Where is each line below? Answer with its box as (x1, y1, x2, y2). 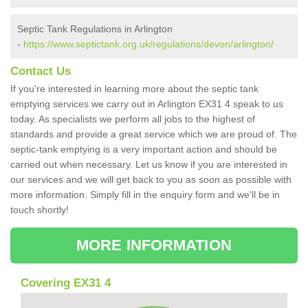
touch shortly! (10, 204, 69, 216)
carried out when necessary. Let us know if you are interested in (10, 159, 287, 170)
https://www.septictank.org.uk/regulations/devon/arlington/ (23, 38, 274, 50)
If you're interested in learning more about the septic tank (10, 83, 258, 95)
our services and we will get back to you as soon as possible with (10, 174, 291, 186)
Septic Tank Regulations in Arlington (17, 23, 173, 35)
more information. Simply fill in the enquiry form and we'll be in (10, 189, 280, 201)
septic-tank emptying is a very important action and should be (10, 144, 277, 155)
